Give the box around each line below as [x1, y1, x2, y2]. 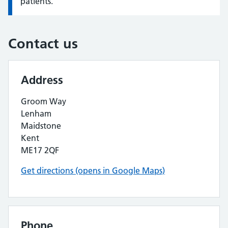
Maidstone [21, 121, 61, 131]
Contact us [8, 35, 78, 52]
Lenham [21, 108, 51, 119]
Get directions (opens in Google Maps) [21, 165, 165, 176]
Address [21, 73, 63, 87]
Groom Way [21, 96, 66, 106]
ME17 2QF [21, 145, 59, 155]
